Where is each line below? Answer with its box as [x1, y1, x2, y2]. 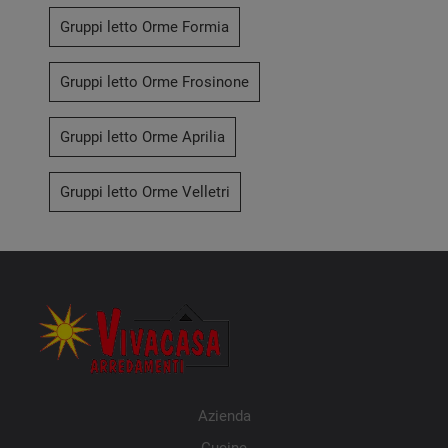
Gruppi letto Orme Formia [60, 18, 230, 37]
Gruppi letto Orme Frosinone [60, 73, 250, 92]
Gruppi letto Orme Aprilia [60, 128, 226, 147]
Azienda [197, 407, 251, 426]
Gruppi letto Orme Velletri [60, 183, 231, 202]
